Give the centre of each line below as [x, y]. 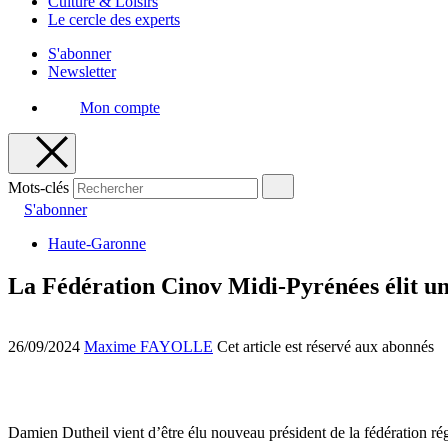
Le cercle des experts [114, 19]
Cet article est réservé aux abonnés [325, 346]
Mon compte [120, 107]
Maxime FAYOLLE [148, 346]
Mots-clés [38, 187]
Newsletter [82, 71]
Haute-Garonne [97, 243]
